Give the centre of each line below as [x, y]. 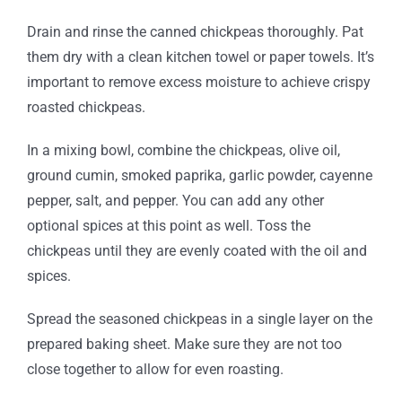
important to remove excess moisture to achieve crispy [198, 82]
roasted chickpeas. [86, 107]
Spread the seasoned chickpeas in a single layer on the [199, 319]
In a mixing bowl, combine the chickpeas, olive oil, [183, 150]
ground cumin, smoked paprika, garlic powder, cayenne [199, 175]
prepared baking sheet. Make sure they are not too [184, 344]
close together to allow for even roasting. [155, 369]
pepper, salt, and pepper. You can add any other [175, 200]
